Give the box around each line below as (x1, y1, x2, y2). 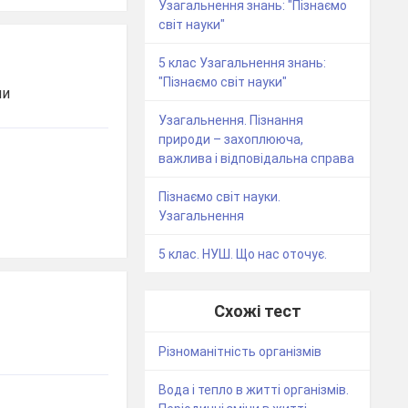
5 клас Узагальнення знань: (158, 56, 327, 71)
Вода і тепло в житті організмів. (158, 382, 350, 398)
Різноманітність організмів (158, 344, 322, 360)
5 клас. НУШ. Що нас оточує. (158, 247, 328, 262)
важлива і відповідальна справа (158, 151, 355, 167)
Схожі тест (213, 301, 301, 321)
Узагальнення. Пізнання (158, 113, 304, 128)
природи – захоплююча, (158, 132, 304, 148)
